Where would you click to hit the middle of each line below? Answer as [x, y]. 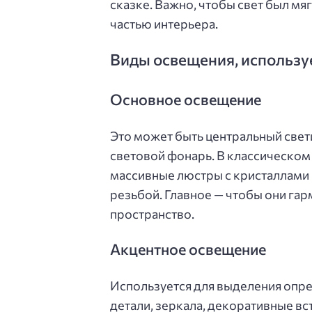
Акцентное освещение [188, 249]
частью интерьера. [164, 23]
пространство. [152, 213]
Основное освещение [186, 99]
